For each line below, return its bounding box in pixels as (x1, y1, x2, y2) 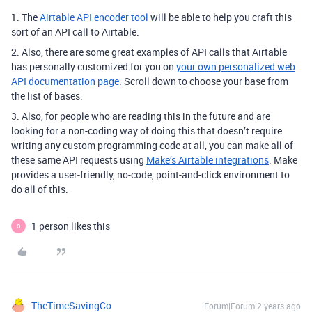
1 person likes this (31, 219, 110, 233)
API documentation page (11, 75, 119, 88)
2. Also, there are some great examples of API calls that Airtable (11, 45, 287, 58)
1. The (11, 10, 40, 24)
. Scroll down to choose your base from (119, 75, 288, 88)
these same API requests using (11, 153, 146, 166)
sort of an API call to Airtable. (11, 25, 139, 38)
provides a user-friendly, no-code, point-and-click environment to (11, 168, 290, 181)
